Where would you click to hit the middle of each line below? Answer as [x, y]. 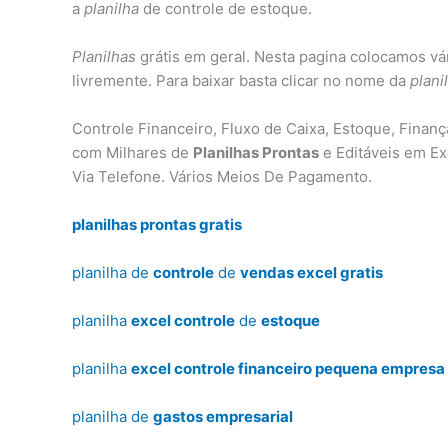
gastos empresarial [223, 416]
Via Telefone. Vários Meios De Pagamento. [222, 176]
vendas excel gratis [311, 272]
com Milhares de [132, 152]
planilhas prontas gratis [157, 224]
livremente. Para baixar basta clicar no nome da [241, 80]
